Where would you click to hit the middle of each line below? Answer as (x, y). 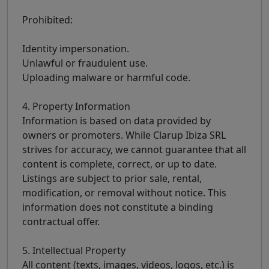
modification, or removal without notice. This (124, 193)
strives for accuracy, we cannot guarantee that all (134, 150)
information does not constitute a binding (118, 207)
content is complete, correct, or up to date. (119, 164)
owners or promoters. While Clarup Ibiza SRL (124, 135)
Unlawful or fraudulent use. (85, 63)
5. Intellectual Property (74, 251)
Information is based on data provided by (116, 121)
